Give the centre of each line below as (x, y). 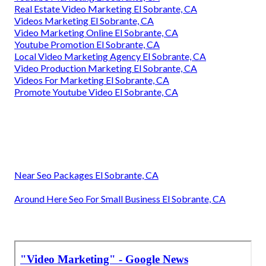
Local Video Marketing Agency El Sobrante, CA (110, 56)
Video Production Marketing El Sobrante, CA (106, 68)
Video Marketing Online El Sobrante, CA (96, 32)
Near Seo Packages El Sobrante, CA (86, 175)
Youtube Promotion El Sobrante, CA (87, 44)
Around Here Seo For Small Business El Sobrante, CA (120, 198)
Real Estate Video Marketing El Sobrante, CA (106, 8)
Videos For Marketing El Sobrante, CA (92, 80)
